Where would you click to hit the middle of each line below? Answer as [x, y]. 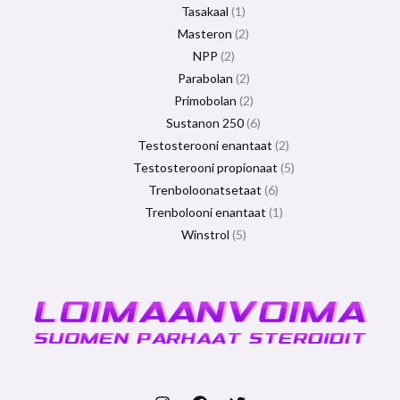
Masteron [205, 33]
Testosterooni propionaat [205, 167]
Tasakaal [205, 11]
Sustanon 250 [205, 123]
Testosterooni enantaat [205, 145]
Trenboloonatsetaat [205, 190]
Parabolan [205, 78]
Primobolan [205, 100]
